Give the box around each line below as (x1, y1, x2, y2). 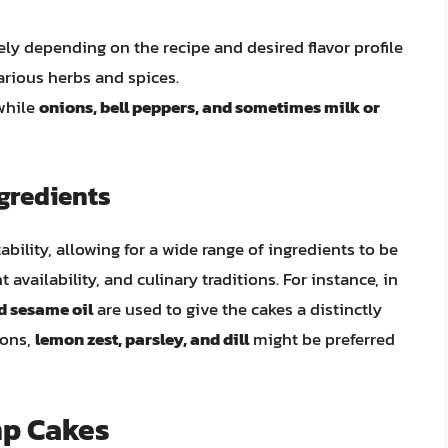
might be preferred (249, 325, 395, 352)
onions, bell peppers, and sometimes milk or (39, 94, 380, 121)
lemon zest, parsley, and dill (35, 325, 249, 352)
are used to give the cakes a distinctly (93, 295, 382, 322)
